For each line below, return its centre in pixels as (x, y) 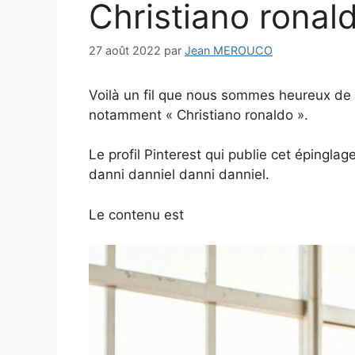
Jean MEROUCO (229, 50)
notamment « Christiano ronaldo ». (198, 115)
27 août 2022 (125, 50)
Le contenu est (136, 214)
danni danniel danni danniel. (179, 175)
